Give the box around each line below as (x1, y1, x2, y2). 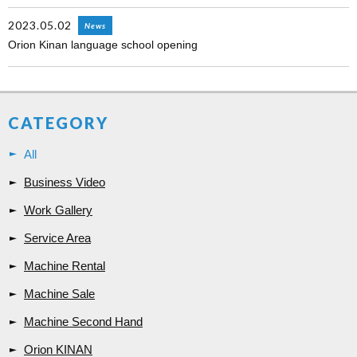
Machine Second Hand (24, 315, 143, 329)
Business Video (24, 175, 105, 190)
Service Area (24, 231, 91, 245)
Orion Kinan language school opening (8, 38, 198, 52)
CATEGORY (8, 113, 108, 133)
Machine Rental (24, 259, 105, 273)
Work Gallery (24, 203, 92, 218)
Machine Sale (24, 287, 95, 301)
